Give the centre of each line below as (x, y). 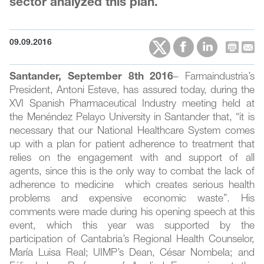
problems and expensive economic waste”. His (132, 200)
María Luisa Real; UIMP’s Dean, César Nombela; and (132, 254)
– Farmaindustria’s (214, 78)
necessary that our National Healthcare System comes (132, 132)
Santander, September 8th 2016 (92, 78)
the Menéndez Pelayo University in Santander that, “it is (132, 118)
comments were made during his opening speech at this (132, 213)
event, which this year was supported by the (132, 227)
